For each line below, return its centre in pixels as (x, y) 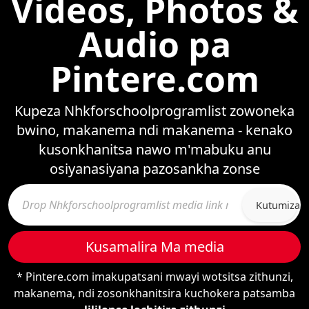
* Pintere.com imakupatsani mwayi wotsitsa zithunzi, (154, 277)
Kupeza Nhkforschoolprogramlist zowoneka (154, 111)
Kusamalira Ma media (154, 247)
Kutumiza (278, 205)
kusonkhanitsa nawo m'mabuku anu (154, 149)
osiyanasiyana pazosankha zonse (154, 169)
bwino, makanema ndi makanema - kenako (154, 130)
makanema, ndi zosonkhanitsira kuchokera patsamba (154, 293)
